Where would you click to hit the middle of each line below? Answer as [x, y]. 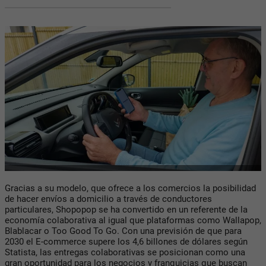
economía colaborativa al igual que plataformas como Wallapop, [133, 221]
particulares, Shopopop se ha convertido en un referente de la [126, 210]
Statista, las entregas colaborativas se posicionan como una [125, 253]
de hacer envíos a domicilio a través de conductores [108, 199]
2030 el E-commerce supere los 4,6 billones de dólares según [126, 242]
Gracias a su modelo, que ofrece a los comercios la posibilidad [130, 189]
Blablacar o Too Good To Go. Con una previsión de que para [123, 231]
